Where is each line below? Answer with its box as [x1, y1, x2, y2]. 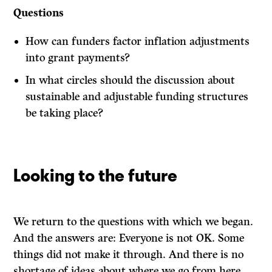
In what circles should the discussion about [25, 73, 236, 87]
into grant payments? [25, 51, 131, 65]
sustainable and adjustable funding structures [25, 90, 249, 104]
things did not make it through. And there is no [13, 248, 244, 262]
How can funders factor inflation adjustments [25, 35, 250, 49]
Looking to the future [13, 161, 178, 188]
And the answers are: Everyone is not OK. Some [13, 231, 245, 245]
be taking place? [25, 106, 104, 120]
